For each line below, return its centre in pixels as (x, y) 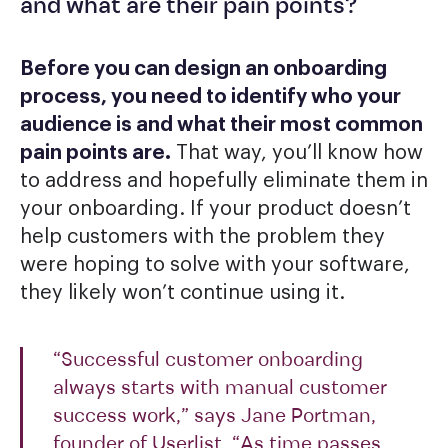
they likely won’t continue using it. (182, 293)
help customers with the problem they (202, 237)
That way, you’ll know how (297, 153)
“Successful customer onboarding (208, 361)
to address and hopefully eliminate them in (224, 181)
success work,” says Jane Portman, (214, 417)
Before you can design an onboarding (203, 69)
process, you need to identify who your (210, 97)
